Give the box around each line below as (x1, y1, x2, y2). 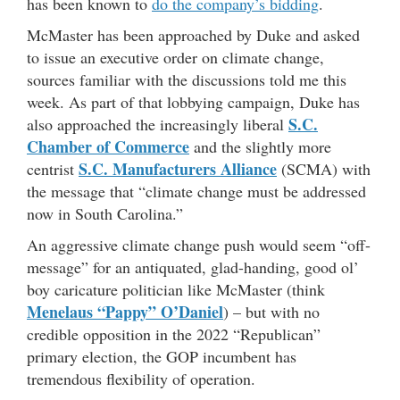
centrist (27, 158, 79, 180)
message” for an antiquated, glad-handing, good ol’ (27, 256, 359, 279)
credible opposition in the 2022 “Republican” (27, 323, 321, 346)
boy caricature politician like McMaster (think (27, 279, 325, 301)
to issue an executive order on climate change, (27, 46, 324, 69)
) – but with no (223, 301, 320, 323)
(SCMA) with (277, 158, 371, 180)
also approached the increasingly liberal (27, 113, 288, 136)
